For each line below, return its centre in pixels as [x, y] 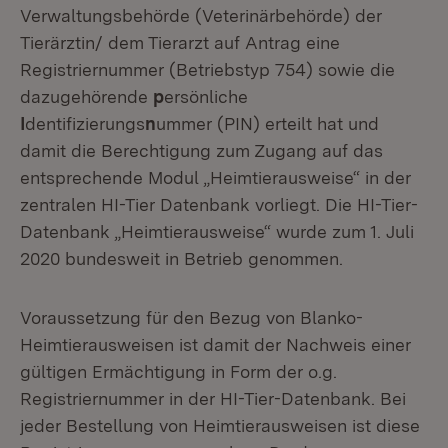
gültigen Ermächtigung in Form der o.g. [178, 371]
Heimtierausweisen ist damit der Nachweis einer [215, 344]
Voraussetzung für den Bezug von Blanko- [191, 317]
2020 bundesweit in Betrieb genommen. [181, 258]
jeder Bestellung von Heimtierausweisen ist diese [220, 425]
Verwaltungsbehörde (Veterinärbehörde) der [201, 15]
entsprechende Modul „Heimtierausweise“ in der [215, 177]
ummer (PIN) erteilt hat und [267, 123]
